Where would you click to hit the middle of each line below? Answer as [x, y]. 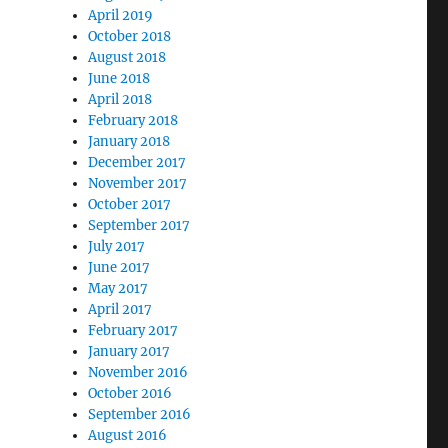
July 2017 [117, 246]
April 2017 [120, 309]
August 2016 [128, 435]
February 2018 [133, 120]
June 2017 [119, 267]
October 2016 [130, 393]
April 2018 [120, 99]
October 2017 [130, 204]
